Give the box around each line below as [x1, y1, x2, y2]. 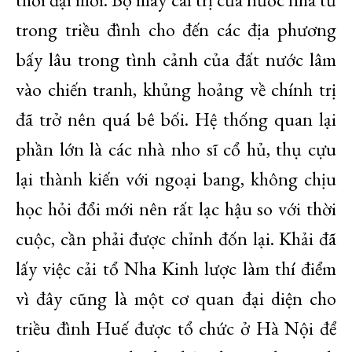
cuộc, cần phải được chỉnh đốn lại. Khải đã [16, 226, 336, 251]
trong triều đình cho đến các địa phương [16, 17, 336, 42]
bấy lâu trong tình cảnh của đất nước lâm [16, 47, 336, 71]
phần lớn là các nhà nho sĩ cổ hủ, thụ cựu [16, 137, 336, 161]
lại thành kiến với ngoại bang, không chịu [16, 167, 336, 191]
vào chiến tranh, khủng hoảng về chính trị [16, 77, 336, 101]
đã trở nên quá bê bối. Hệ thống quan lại [16, 107, 336, 131]
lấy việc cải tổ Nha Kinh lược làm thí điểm [16, 256, 336, 280]
